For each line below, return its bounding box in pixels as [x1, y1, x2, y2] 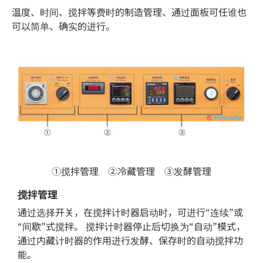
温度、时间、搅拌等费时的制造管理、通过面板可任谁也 [12, 5, 247, 19]
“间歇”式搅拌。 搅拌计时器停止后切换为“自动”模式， [18, 219, 245, 234]
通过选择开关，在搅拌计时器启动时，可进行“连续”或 [18, 205, 243, 220]
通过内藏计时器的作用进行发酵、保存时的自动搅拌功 [18, 233, 243, 248]
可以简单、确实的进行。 [12, 19, 115, 33]
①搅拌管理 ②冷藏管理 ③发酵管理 [52, 164, 211, 178]
